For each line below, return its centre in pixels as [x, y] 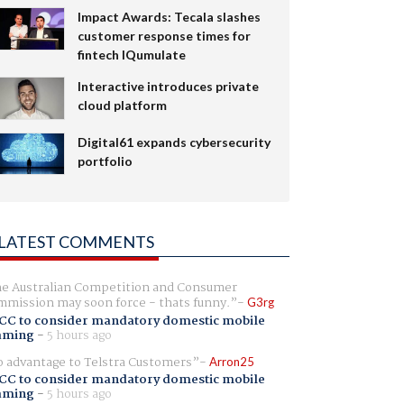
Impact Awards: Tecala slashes [169, 16]
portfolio [105, 161]
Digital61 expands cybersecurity [174, 142]
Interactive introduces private [168, 86]
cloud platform [122, 105]
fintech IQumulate [131, 54]
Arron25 [231, 361]
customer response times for [164, 35]
